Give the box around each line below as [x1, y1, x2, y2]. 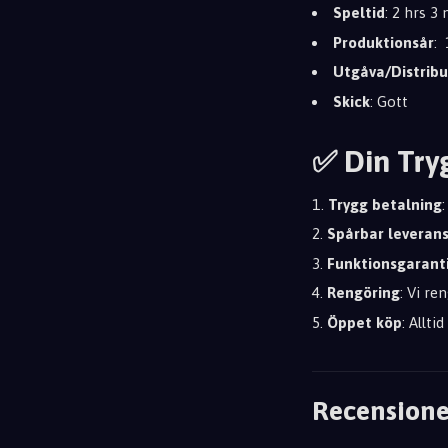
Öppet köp [327, 313, 402, 331]
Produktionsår [333, 33, 434, 51]
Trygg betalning [328, 195, 442, 213]
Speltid [333, 4, 385, 21]
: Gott [370, 92, 408, 110]
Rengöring [327, 284, 400, 301]
